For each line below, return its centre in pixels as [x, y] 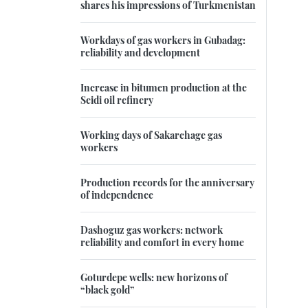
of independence [117, 195]
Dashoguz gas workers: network [152, 230]
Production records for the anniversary [167, 183]
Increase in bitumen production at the [164, 88]
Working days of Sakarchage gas [151, 135]
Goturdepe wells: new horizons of [154, 277]
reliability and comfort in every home [162, 242]
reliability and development [140, 53]
